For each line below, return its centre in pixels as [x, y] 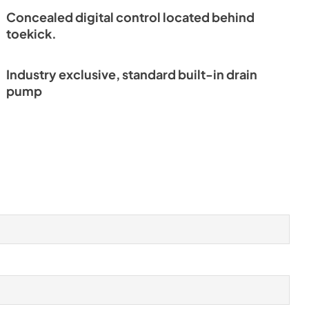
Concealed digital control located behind [131, 17]
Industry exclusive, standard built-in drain [132, 74]
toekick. [32, 34]
